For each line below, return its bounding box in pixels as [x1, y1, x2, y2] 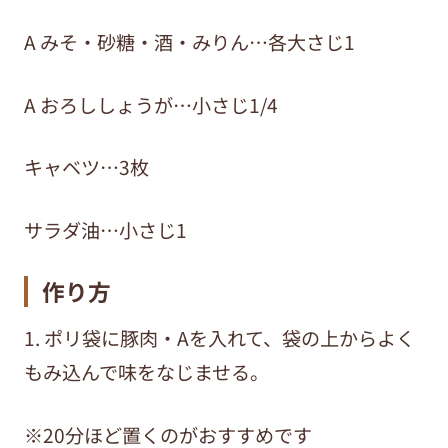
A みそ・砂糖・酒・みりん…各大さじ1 [23, 27, 355, 56]
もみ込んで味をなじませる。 [23, 357, 269, 386]
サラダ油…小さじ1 [23, 215, 187, 244]
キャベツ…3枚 [23, 153, 149, 182]
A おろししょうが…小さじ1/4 [23, 90, 278, 119]
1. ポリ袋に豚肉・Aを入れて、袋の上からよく [23, 323, 415, 352]
